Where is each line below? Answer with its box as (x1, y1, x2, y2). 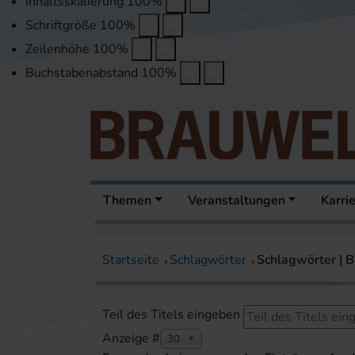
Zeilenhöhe (25, 40, 90, 59)
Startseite (102, 251, 159, 269)
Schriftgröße (25, 17, 97, 35)
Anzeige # (102, 330, 160, 348)
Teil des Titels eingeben (102, 306, 243, 324)
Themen (103, 192, 151, 210)
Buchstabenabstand (25, 64, 138, 82)
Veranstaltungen (187, 192, 285, 210)
